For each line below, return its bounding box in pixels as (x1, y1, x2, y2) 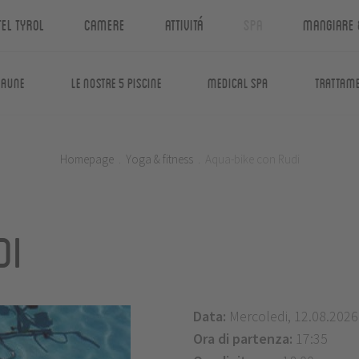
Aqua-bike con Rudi (204, 151, 300, 167)
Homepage (59, 151, 114, 167)
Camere (83, 16, 125, 34)
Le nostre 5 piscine (71, 75, 162, 91)
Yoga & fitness (125, 151, 193, 167)
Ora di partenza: (192, 329, 296, 348)
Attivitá (164, 16, 204, 34)
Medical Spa (208, 75, 269, 91)
